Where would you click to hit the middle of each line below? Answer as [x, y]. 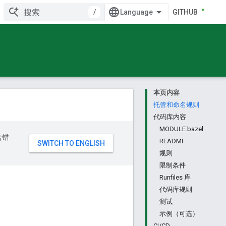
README [172, 141]
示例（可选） [179, 214]
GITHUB [185, 12]
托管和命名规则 [176, 105]
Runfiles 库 [175, 177]
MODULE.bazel [181, 129]
